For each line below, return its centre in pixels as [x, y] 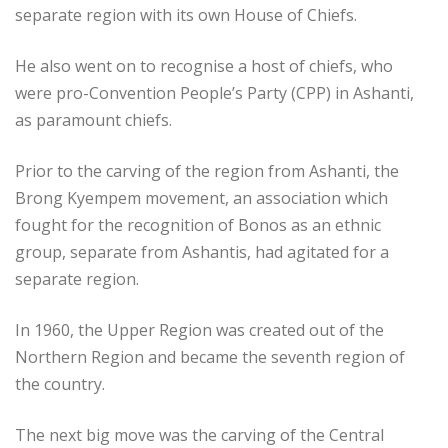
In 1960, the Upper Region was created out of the [199, 330]
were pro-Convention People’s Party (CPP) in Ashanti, [214, 93]
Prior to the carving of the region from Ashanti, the [207, 171]
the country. [60, 384]
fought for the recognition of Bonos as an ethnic [198, 225]
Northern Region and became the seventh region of [210, 357]
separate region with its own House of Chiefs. [186, 15]
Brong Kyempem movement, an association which [201, 198]
